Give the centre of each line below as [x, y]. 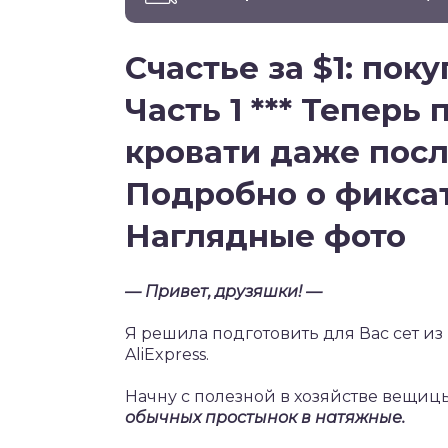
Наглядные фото [265, 236]
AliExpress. [167, 355]
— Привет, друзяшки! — [223, 291]
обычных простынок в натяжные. [265, 418]
